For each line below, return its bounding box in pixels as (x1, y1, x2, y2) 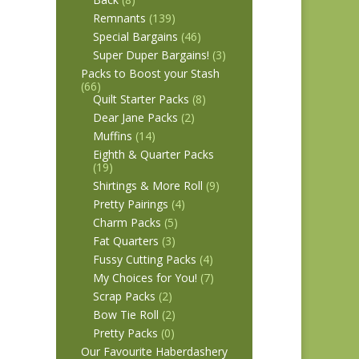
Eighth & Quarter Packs (93, 147, 215, 162)
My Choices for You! (93, 270, 198, 285)
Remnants (93, 10, 147, 26)
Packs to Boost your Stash (81, 66, 220, 81)
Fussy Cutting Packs (93, 252, 197, 267)
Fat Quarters (93, 233, 159, 248)
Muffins (93, 128, 133, 143)
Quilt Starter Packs (93, 91, 190, 107)
